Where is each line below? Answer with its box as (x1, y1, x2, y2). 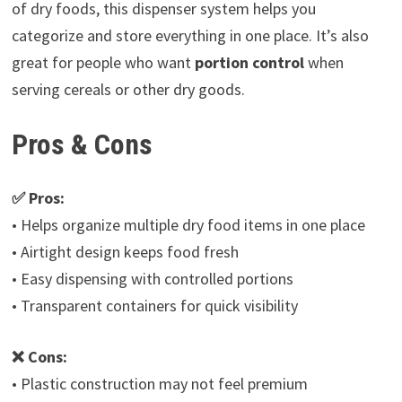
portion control (194, 51, 304, 73)
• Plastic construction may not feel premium (11, 373, 308, 395)
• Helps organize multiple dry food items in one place (11, 214, 365, 236)
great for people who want (11, 51, 195, 73)
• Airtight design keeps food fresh (11, 241, 239, 263)
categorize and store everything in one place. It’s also (11, 24, 369, 46)
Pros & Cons (11, 127, 153, 162)
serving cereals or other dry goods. (11, 78, 245, 100)
